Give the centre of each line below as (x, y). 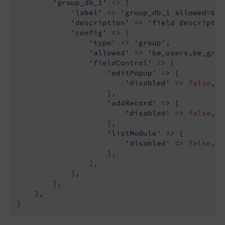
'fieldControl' (121, 63)
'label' (87, 12)
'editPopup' (132, 73)
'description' (100, 22)
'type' (102, 42)
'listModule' (134, 133)
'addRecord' (132, 103)
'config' (89, 32)
